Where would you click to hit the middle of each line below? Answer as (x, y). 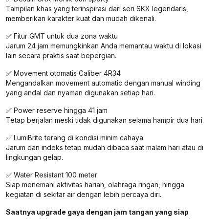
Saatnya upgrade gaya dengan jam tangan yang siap (97, 212)
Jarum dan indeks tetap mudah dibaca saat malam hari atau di (105, 148)
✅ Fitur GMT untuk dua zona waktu (62, 36)
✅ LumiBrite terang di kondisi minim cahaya (75, 138)
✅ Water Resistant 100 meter (52, 175)
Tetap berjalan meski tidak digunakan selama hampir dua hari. (105, 120)
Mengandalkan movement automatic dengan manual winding (103, 83)
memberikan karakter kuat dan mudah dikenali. (81, 19)
